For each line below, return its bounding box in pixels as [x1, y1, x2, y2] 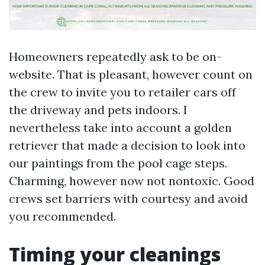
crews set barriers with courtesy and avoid [9, 191, 248, 206]
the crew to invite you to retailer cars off [9, 85, 236, 99]
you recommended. [9, 209, 116, 224]
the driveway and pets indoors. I [9, 102, 188, 117]
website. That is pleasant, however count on [9, 67, 253, 82]
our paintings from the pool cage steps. [9, 156, 227, 170]
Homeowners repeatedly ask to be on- [9, 49, 222, 64]
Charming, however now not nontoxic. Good [9, 173, 254, 188]
